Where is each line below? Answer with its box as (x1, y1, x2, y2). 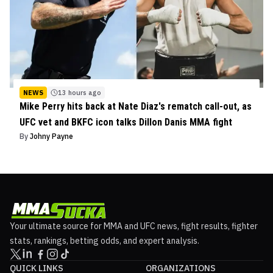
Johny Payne (30, 132, 73, 141)
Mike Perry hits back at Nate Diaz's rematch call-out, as (19, 101, 252, 113)
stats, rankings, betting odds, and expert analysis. (10, 235, 199, 247)
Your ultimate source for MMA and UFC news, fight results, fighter (10, 221, 258, 232)
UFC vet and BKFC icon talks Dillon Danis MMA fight (19, 116, 232, 129)
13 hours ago (58, 88, 101, 97)
